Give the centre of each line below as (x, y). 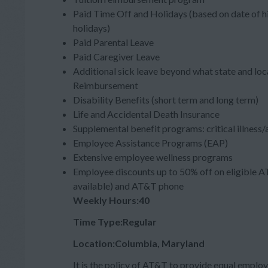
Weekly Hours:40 (111, 200)
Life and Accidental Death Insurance (146, 114)
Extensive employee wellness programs (154, 157)
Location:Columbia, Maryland (139, 243)
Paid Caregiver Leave (117, 57)
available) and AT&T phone (128, 186)
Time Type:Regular (115, 222)
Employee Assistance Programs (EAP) (150, 143)
